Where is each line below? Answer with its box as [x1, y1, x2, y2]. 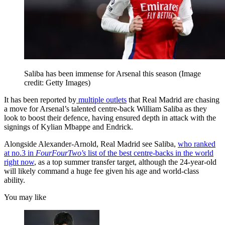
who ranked [178, 139, 215, 148]
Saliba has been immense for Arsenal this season [24, 69, 179, 78]
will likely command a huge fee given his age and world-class [4, 166, 199, 175]
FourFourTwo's [36, 148, 86, 157]
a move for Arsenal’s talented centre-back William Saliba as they [4, 104, 207, 113]
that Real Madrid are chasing [127, 95, 219, 104]
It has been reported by [4, 95, 76, 104]
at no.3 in [4, 148, 36, 157]
